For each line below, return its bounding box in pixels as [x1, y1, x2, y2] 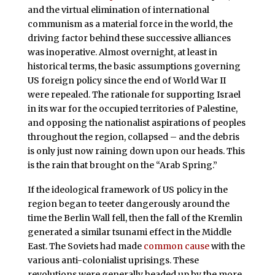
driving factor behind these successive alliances [27, 32, 231, 44]
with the [209, 240, 245, 252]
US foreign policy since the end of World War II [27, 74, 226, 86]
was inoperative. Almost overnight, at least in [27, 46, 217, 58]
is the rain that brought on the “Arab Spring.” [27, 159, 217, 171]
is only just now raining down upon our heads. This [27, 145, 245, 157]
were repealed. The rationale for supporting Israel [27, 88, 241, 100]
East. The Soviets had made [27, 240, 144, 252]
